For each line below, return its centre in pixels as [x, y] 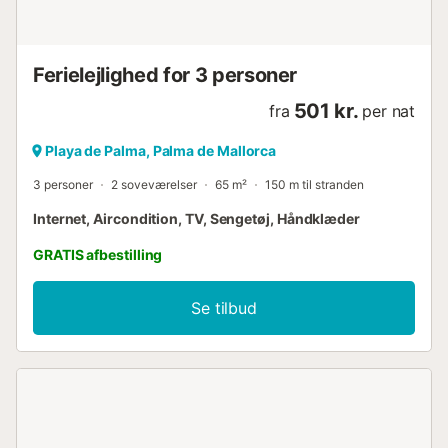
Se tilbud [224, 308]
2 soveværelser [154, 185]
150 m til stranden [314, 185]
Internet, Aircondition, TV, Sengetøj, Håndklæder [196, 219]
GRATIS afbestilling [98, 255]
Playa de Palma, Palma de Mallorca [161, 151]
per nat [388, 111]
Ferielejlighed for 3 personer [165, 75]
